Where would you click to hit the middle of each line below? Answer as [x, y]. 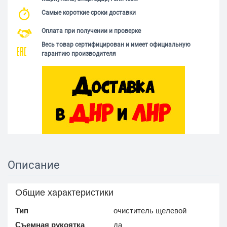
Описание [34, 165]
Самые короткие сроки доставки [89, 13]
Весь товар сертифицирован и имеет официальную [116, 45]
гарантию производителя [79, 54]
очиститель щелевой [150, 211]
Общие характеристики [64, 193]
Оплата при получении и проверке [91, 31]
